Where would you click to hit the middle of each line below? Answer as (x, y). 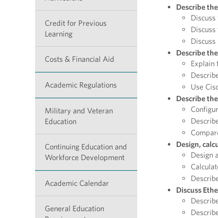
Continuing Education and (86, 147)
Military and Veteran (79, 111)
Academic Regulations (81, 85)
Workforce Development (85, 157)
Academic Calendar (77, 183)
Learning (59, 34)
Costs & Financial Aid (80, 59)
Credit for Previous (76, 23)
